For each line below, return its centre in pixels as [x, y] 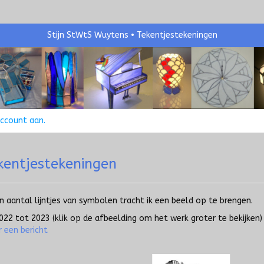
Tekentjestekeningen [177, 35]
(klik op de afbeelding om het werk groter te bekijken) [157, 219]
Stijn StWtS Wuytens [88, 35]
